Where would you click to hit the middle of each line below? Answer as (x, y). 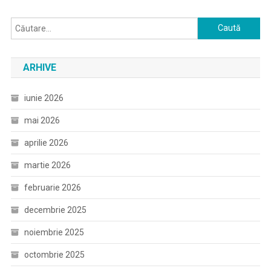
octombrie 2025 (54, 254)
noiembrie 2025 (54, 232)
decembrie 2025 (55, 210)
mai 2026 (42, 120)
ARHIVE (39, 67)
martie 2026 (47, 165)
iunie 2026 (44, 98)
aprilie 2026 (46, 142)
